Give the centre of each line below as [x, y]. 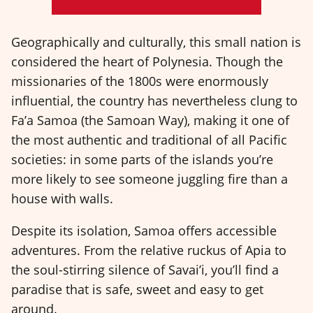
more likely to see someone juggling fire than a [150, 179]
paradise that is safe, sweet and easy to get [137, 290]
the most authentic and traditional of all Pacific [149, 139]
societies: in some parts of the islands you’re [142, 159]
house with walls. [62, 198]
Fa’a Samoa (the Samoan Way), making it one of [150, 120]
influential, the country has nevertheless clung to [154, 100]
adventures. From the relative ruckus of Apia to [149, 250]
